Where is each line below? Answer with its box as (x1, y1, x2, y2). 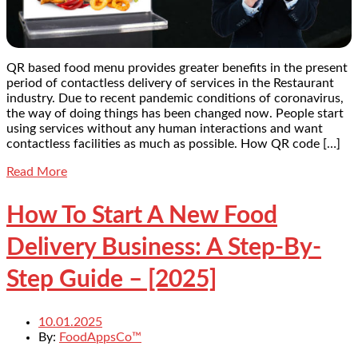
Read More (6, 165, 67, 178)
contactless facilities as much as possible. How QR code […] (6, 137, 340, 150)
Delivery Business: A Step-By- (6, 235, 321, 260)
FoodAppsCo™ (59, 331, 141, 344)
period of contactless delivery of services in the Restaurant (6, 76, 334, 89)
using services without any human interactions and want (6, 121, 323, 135)
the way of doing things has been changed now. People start (6, 106, 344, 120)
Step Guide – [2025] (6, 267, 217, 292)
